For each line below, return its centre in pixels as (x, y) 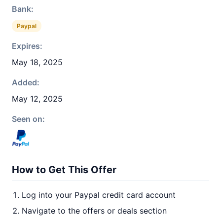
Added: (26, 82)
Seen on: (28, 119)
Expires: (27, 46)
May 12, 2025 (37, 99)
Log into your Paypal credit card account (99, 195)
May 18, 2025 (37, 62)
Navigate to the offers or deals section (94, 211)
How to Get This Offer (64, 170)
